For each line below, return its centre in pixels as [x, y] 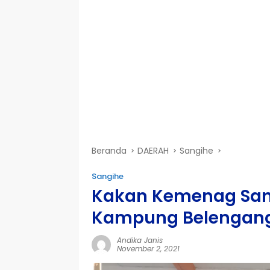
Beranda [109, 151]
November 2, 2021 [148, 249]
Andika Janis [140, 240]
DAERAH [153, 151]
